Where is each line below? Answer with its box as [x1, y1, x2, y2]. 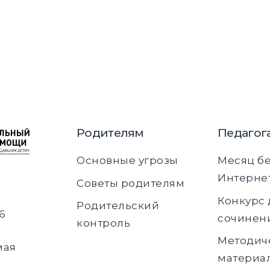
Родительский [77, 199, 159, 212]
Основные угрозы [77, 154, 178, 167]
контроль [77, 217, 130, 230]
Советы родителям [77, 177, 184, 189]
